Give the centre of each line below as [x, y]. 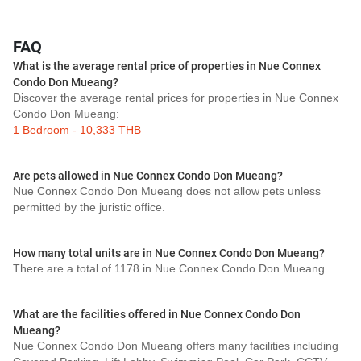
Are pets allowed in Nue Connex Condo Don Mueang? [148, 176]
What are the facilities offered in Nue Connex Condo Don [157, 314]
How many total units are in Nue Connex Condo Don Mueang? [169, 253]
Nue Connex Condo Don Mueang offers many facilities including [176, 346]
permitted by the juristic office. [89, 207]
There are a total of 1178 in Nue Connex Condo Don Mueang [169, 269]
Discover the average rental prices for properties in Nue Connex [176, 98]
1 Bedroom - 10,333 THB [77, 130]
